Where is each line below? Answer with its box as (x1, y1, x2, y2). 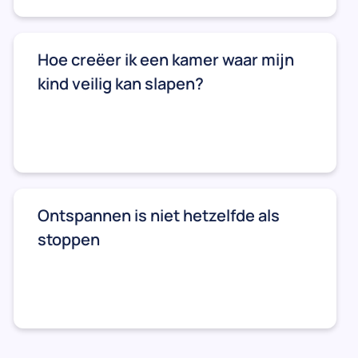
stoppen (38, 228, 100, 250)
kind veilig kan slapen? (38, 72, 204, 94)
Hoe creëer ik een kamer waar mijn (38, 48, 294, 70)
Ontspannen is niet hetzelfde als (38, 204, 280, 226)
